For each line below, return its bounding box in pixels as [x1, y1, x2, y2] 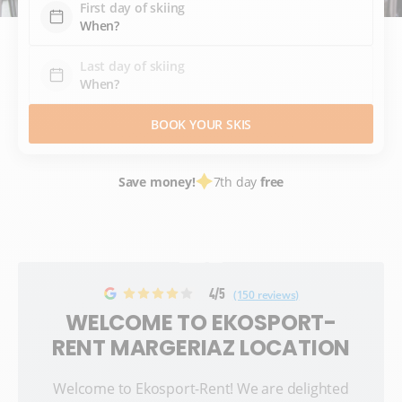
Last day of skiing [80, 57, 185, 75]
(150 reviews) [232, 287, 300, 303]
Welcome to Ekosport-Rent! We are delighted [53, 379, 349, 399]
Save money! [118, 172, 196, 190]
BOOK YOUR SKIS [150, 115, 252, 133]
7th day [213, 172, 260, 190]
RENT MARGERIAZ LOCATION [51, 333, 351, 363]
